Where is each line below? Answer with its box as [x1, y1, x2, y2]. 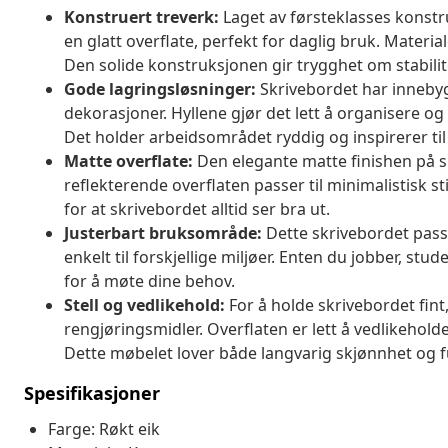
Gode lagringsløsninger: [64, 77, 256, 100]
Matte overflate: [64, 149, 193, 172]
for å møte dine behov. [64, 269, 235, 292]
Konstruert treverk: [64, 5, 219, 28]
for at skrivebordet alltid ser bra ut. [64, 197, 330, 220]
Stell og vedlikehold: [64, 293, 225, 316]
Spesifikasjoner [24, 380, 160, 405]
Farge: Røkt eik [48, 417, 160, 440]
